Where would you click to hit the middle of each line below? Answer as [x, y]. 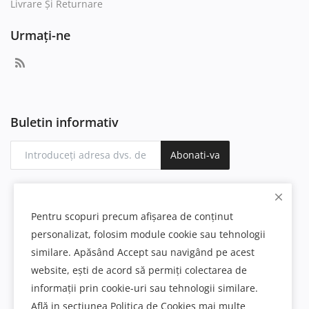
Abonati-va [195, 155]
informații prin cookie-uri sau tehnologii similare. [144, 288]
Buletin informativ [64, 122]
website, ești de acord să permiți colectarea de [139, 270]
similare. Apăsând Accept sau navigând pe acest [143, 252]
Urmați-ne [40, 35]
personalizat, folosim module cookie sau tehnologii [148, 234]
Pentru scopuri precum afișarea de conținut [132, 216]
